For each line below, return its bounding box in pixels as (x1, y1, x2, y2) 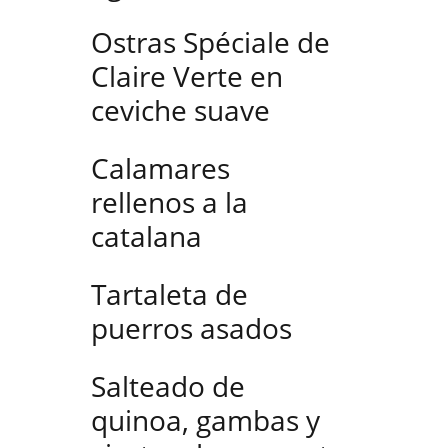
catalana (91, 217, 202, 255)
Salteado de (91, 367, 245, 405)
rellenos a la (91, 183, 248, 221)
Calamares (91, 149, 230, 187)
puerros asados (91, 309, 292, 347)
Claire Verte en (91, 57, 283, 95)
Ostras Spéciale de (91, 23, 330, 61)
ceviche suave (91, 91, 270, 129)
